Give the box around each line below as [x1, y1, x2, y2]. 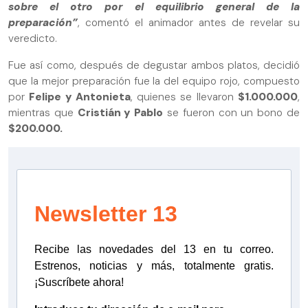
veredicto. [8, 32, 57, 46]
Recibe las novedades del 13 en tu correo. [34, 243, 274, 256]
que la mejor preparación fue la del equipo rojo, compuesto [8, 74, 300, 88]
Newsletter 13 [34, 201, 177, 227]
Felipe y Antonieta [29, 89, 131, 104]
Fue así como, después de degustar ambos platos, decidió [8, 58, 300, 72]
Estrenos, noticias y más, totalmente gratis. [34, 260, 274, 272]
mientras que [8, 105, 78, 120]
